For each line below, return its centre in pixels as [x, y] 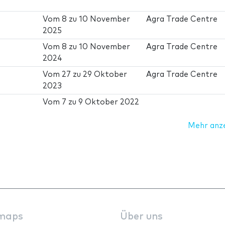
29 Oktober [105, 74]
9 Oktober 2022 [109, 102]
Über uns [141, 217]
